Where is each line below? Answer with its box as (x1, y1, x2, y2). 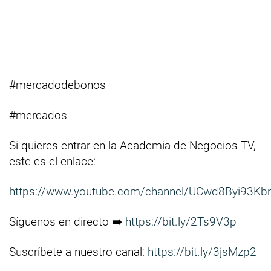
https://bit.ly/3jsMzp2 (148, 245, 256, 260)
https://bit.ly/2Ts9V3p (125, 215, 237, 229)
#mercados (9, 108, 67, 123)
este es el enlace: (9, 154, 96, 169)
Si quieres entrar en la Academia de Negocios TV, (9, 139, 256, 153)
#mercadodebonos (9, 78, 106, 93)
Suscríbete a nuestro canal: (9, 245, 148, 260)
